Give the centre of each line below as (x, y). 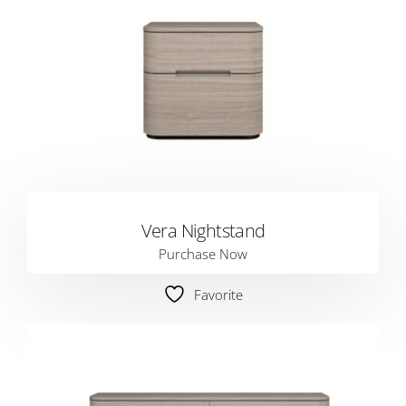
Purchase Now (203, 254)
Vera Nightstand (203, 231)
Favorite (218, 295)
